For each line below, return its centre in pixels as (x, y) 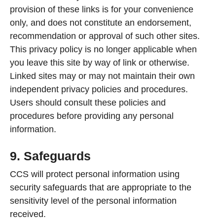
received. (28, 214)
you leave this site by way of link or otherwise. (100, 63)
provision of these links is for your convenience (102, 10)
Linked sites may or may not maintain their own (102, 76)
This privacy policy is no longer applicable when (103, 50)
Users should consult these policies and (88, 103)
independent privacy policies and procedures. (99, 90)
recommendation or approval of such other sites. (105, 36)
